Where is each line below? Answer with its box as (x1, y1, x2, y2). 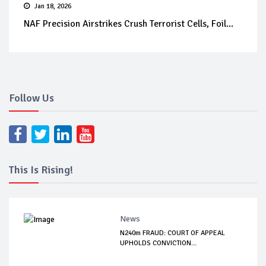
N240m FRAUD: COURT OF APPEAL (120, 229, 226, 238)
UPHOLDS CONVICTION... (120, 239, 197, 248)
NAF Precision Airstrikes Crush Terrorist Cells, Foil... (24, 18, 233, 30)
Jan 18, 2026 (34, 2, 71, 11)
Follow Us (9, 91, 54, 105)
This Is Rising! (9, 163, 73, 177)
